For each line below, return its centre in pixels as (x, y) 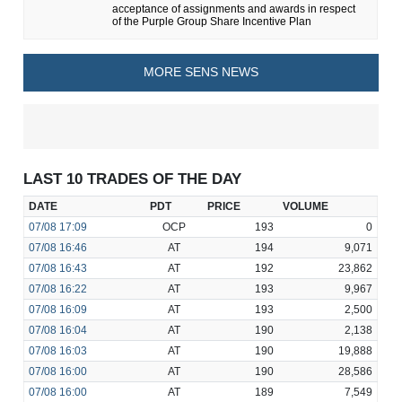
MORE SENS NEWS (201, 72)
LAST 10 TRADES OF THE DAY (133, 179)
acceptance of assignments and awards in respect (234, 9)
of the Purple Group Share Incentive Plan (212, 21)
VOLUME (306, 207)
